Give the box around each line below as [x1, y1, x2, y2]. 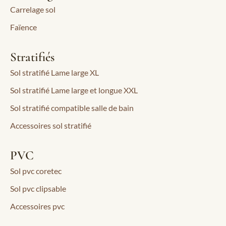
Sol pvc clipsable [10, 184, 66, 193]
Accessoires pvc [10, 201, 65, 211]
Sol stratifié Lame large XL [10, 68, 99, 77]
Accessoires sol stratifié [10, 121, 91, 130]
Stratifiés [10, 49, 54, 65]
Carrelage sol [10, 5, 55, 14]
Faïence [10, 22, 37, 32]
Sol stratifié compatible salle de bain [10, 103, 134, 112]
